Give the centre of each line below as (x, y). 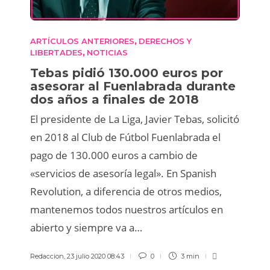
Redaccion (47, 256)
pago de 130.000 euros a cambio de (114, 155)
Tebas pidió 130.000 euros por (127, 73)
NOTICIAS (107, 52)
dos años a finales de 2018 (116, 99)
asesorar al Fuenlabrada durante (133, 86)
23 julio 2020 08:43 (96, 256)
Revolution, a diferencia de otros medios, (126, 191)
